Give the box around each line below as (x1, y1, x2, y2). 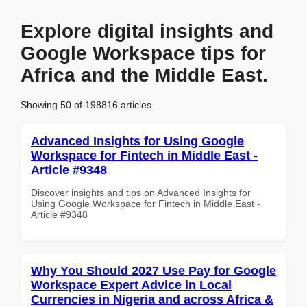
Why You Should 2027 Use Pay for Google (31, 263, 276, 278)
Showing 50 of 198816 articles (21, 99, 151, 110)
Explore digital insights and (21, 21, 273, 42)
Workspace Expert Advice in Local (31, 278, 232, 292)
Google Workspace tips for (21, 42, 266, 64)
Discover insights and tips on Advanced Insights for (31, 186, 251, 198)
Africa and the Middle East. (21, 64, 268, 86)
